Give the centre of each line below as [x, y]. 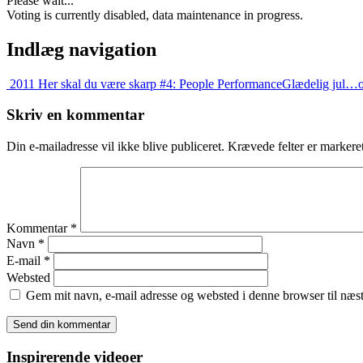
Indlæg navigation [81, 49]
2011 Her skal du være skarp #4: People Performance [144, 83]
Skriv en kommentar [75, 115]
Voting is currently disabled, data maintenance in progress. [155, 15]
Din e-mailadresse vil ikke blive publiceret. [115, 147]
